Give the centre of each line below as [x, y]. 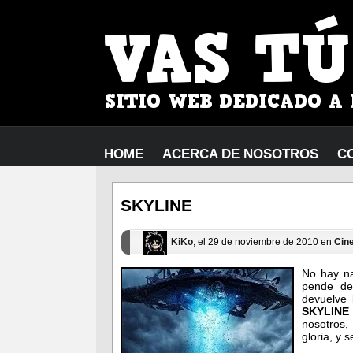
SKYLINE [156, 206]
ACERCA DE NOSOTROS [240, 154]
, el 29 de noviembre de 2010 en [264, 242]
